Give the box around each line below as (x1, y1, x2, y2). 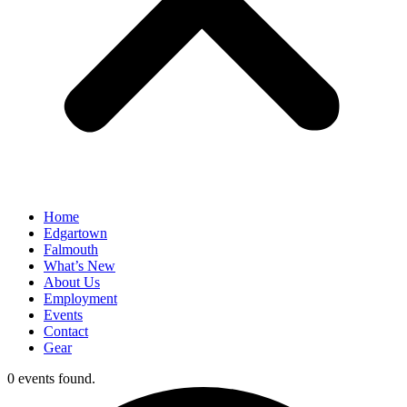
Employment (44, 291, 117, 306)
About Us (44, 274, 100, 290)
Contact (44, 323, 88, 339)
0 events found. (7, 371, 95, 386)
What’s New (44, 258, 115, 273)
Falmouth (44, 242, 98, 257)
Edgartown (44, 225, 107, 241)
